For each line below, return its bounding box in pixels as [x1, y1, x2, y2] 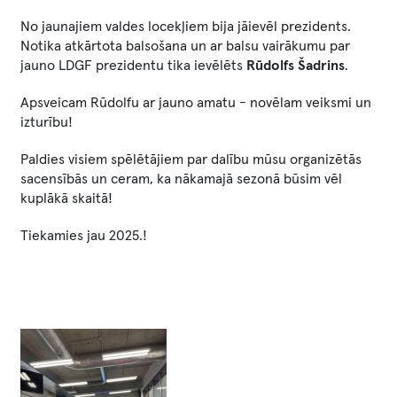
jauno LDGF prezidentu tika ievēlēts [20, 58, 246, 73]
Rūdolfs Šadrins [246, 58, 345, 73]
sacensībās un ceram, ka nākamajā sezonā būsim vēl [20, 172, 342, 186]
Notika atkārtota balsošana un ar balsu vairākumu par [20, 39, 350, 53]
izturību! [20, 115, 73, 129]
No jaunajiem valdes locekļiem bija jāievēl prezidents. [20, 19, 351, 34]
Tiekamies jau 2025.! [20, 229, 147, 243]
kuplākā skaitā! [20, 191, 113, 206]
